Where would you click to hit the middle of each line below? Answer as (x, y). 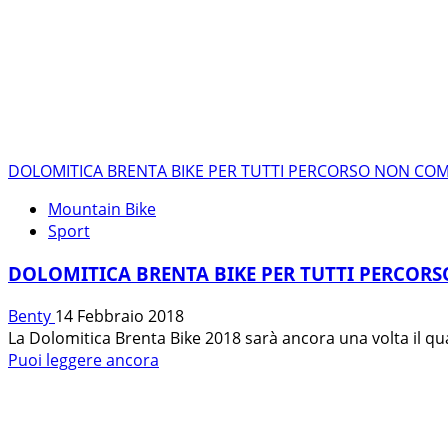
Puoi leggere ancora (83, 359)
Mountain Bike (102, 209)
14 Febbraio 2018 (119, 315)
